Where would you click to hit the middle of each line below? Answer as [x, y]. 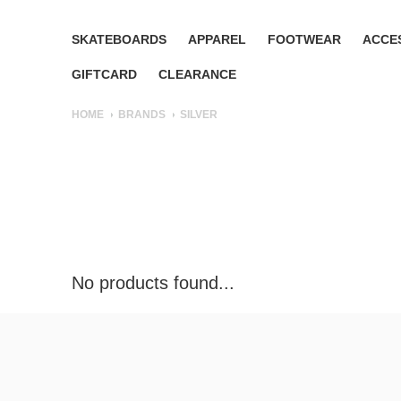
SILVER [199, 115]
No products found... [153, 283]
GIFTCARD [104, 74]
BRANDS [142, 115]
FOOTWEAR [304, 39]
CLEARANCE [197, 74]
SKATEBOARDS [119, 39]
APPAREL [217, 39]
